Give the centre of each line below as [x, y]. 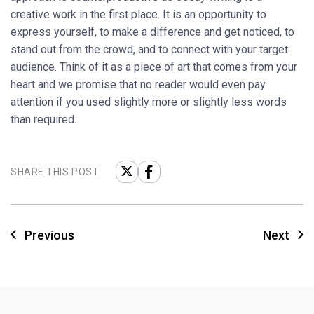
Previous [49, 235]
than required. [43, 119]
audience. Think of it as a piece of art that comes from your [154, 67]
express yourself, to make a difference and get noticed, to [152, 32]
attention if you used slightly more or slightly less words [149, 102]
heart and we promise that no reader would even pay [138, 84]
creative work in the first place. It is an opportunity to [138, 14]
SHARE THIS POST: [56, 171]
